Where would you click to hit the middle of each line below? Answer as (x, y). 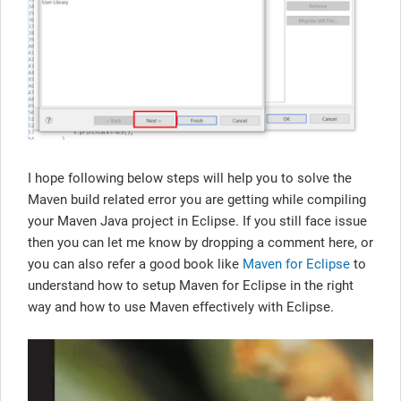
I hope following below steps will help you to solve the (190, 179)
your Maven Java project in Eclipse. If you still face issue (197, 222)
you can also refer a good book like (135, 264)
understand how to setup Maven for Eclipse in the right (191, 286)
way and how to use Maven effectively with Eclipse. (181, 307)
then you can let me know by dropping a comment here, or (200, 243)
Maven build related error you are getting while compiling (197, 200)
